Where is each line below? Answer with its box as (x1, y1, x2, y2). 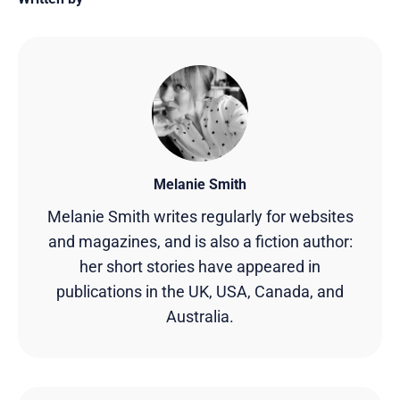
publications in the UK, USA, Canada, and (56, 282, 344, 302)
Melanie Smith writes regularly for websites (46, 207, 354, 227)
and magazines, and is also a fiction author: (47, 232, 353, 252)
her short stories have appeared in (79, 257, 321, 277)
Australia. (166, 307, 234, 327)
